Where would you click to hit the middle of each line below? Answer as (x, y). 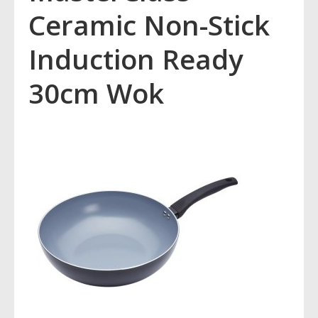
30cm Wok (96, 93)
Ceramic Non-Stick (149, 24)
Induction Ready (136, 59)
